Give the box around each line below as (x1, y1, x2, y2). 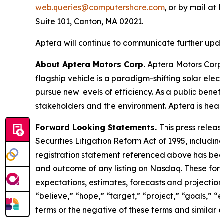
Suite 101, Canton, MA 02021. (35, 16, 143, 26)
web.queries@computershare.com (35, 2, 165, 12)
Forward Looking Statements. (35, 122, 159, 132)
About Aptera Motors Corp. (35, 59, 145, 69)
